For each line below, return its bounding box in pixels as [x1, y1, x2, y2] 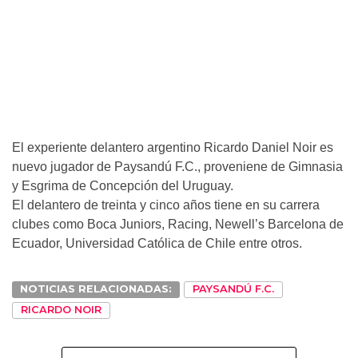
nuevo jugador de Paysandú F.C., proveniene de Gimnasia [12, 160, 343, 174]
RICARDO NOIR [21, 304, 101, 316]
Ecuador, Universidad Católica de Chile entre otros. [12, 237, 302, 251]
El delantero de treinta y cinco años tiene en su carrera [12, 198, 320, 213]
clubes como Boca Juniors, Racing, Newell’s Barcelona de [12, 217, 344, 232]
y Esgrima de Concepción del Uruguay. [12, 179, 233, 193]
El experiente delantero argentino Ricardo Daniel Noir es [12, 141, 333, 155]
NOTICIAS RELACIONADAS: [20, 283, 172, 296]
